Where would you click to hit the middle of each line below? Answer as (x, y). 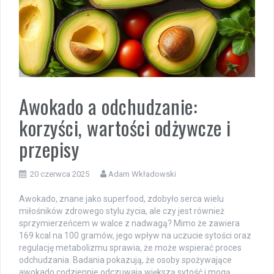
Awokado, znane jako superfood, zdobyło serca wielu (121, 199)
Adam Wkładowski (142, 174)
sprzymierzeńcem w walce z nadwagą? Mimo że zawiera (129, 224)
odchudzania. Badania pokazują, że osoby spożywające (125, 260)
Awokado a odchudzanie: (108, 106)
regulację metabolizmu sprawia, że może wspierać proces (130, 248)
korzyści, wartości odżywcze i (125, 128)
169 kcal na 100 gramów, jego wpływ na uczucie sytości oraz (135, 236)
